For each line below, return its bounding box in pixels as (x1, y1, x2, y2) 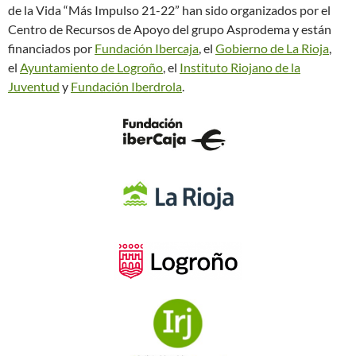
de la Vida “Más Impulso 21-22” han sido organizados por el (8, 2, 331, 18)
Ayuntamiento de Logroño (20, 60, 163, 75)
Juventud (8, 79, 60, 95)
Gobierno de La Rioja (215, 41, 329, 56)
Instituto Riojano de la (180, 60, 300, 75)
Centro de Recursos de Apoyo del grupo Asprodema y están (8, 21, 331, 37)
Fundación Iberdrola (71, 79, 182, 95)
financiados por (8, 41, 95, 56)
